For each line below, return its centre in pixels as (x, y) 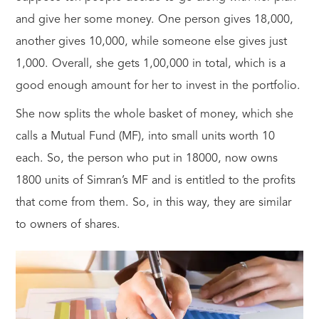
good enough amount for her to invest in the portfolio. (158, 87)
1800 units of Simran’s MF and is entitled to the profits (155, 181)
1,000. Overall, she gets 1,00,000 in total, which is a (150, 64)
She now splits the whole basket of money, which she (154, 115)
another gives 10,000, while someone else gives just (151, 42)
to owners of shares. (68, 225)
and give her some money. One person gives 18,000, (154, 20)
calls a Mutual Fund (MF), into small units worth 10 (145, 137)
